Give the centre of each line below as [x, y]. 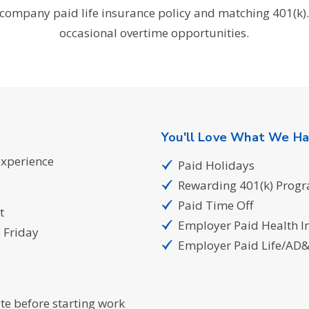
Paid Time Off [216, 205]
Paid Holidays [216, 165]
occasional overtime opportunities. [154, 33]
